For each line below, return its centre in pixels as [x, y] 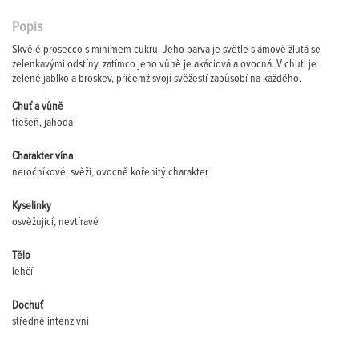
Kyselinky [32, 206]
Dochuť [28, 305]
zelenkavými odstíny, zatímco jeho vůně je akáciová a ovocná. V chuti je [164, 64]
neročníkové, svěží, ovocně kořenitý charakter [110, 172]
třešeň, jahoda [42, 123]
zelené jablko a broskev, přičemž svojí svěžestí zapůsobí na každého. [157, 79]
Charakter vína [42, 156]
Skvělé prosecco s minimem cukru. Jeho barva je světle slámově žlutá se [166, 50]
